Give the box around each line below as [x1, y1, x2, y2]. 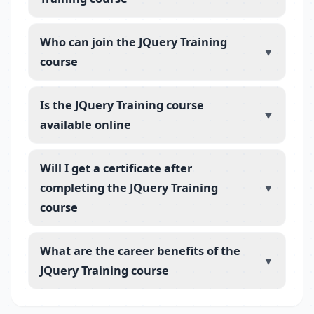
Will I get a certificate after [40, 160, 192, 176]
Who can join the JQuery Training [40, 34, 227, 50]
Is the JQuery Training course [40, 97, 204, 113]
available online [40, 116, 131, 132]
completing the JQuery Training [40, 179, 218, 196]
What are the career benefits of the [40, 243, 240, 259]
